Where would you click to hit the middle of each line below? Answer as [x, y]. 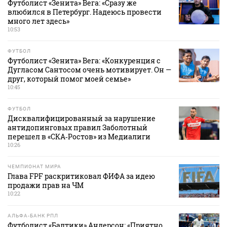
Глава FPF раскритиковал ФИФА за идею [81, 176]
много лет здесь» [39, 21]
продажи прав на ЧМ [46, 185]
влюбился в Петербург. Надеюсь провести [85, 12]
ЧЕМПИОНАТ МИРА [34, 167]
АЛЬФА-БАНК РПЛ [33, 216]
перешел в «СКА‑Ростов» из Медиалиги [79, 137]
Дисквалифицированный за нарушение [82, 119]
